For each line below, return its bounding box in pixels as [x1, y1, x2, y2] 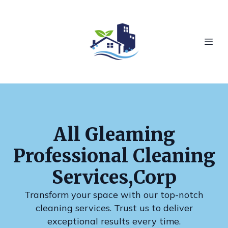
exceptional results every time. [47, 215, 181, 227]
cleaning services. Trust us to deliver [35, 202, 193, 214]
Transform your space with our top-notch [24, 189, 204, 201]
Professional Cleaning [13, 145, 215, 167]
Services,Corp [51, 166, 177, 189]
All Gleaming [53, 123, 175, 146]
